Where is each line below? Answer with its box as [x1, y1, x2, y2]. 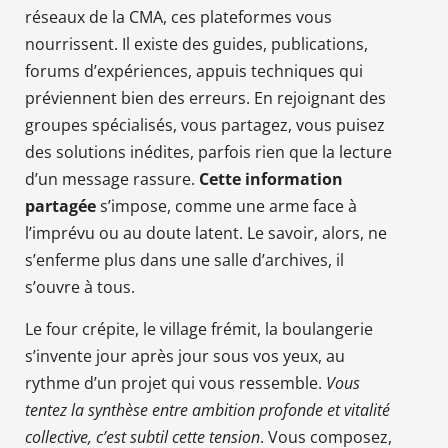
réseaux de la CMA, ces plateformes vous [25, 5, 332, 28]
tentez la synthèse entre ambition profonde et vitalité [25, 398, 390, 421]
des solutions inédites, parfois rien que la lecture [25, 140, 392, 163]
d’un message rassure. [25, 167, 199, 190]
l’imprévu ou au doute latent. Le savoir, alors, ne [25, 221, 387, 244]
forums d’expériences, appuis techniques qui [25, 59, 363, 82]
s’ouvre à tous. [25, 275, 135, 298]
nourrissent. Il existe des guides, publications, [25, 32, 368, 55]
